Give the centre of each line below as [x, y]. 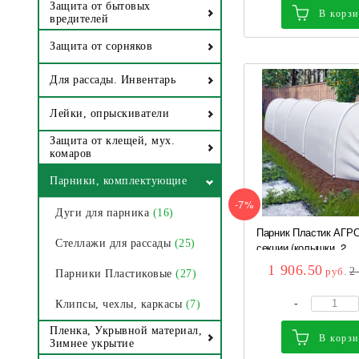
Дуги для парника [102, 213]
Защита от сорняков [101, 46]
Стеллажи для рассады [113, 244]
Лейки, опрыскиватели [109, 114]
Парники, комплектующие [118, 181]
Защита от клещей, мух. [112, 141]
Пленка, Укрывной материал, [126, 331]
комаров [71, 154]
